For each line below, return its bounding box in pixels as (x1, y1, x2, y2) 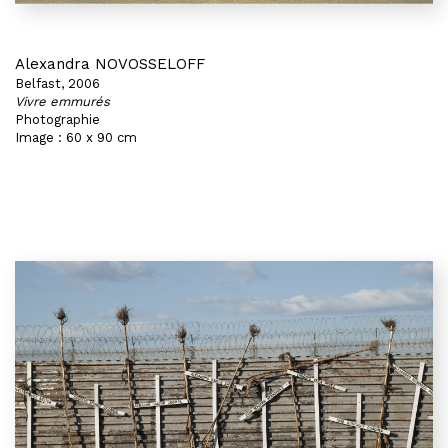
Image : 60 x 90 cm (15, 130, 137, 145)
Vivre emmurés (15, 94, 110, 109)
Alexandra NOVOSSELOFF (15, 55, 205, 73)
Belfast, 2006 (15, 76, 100, 91)
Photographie (15, 112, 100, 127)
